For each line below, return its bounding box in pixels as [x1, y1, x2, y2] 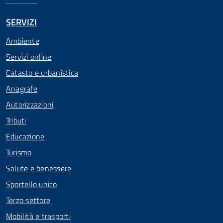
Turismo [6, 146, 32, 158]
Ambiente [6, 35, 39, 47]
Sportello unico [6, 178, 57, 190]
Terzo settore [6, 194, 51, 206]
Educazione [6, 130, 45, 142]
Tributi [6, 114, 26, 126]
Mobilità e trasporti [6, 210, 71, 222]
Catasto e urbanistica [6, 67, 79, 79]
